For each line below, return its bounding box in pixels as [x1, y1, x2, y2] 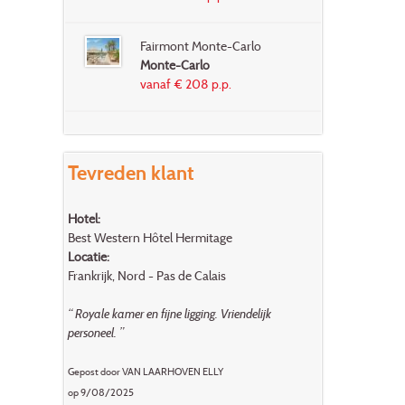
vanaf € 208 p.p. [139, 76, 231, 92]
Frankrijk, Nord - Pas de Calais [67, 268, 226, 284]
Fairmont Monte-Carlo [139, 38, 261, 54]
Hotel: [67, 211, 100, 227]
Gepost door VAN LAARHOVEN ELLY [67, 365, 223, 379]
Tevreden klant [67, 159, 194, 185]
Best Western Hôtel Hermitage [67, 230, 232, 246]
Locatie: [67, 249, 109, 265]
